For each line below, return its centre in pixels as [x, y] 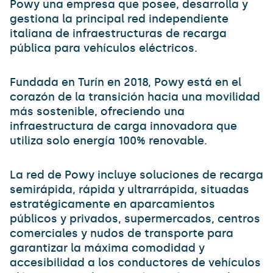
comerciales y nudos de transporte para [122, 233]
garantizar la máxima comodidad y [107, 248]
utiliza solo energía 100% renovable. [108, 141]
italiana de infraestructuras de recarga [118, 34]
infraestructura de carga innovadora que [123, 126]
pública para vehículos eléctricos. [104, 48]
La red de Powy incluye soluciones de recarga [136, 175]
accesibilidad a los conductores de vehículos [135, 263]
